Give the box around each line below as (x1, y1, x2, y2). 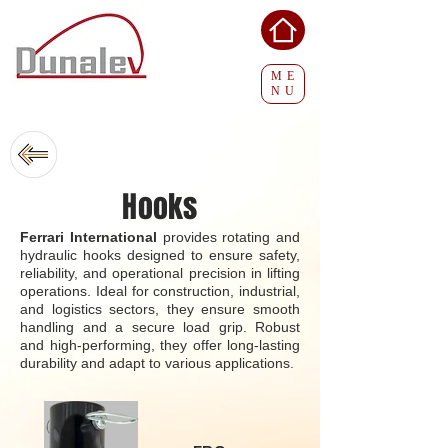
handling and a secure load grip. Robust (20, 319, 300, 335)
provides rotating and (162, 229, 300, 245)
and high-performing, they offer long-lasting (20, 337, 300, 353)
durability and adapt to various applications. (20, 355, 294, 371)
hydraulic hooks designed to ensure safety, (20, 247, 300, 263)
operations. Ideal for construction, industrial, (20, 283, 300, 299)
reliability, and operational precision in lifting (20, 265, 300, 281)
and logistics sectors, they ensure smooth (20, 301, 300, 317)
